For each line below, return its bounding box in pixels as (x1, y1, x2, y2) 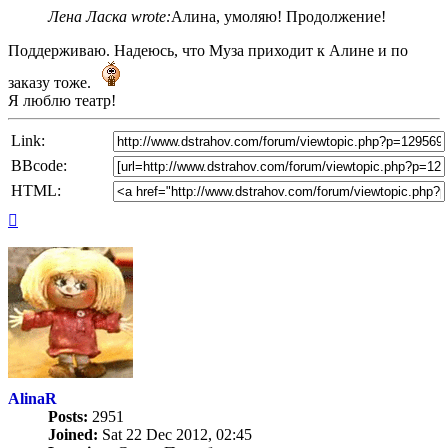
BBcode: (11, 157, 67, 175)
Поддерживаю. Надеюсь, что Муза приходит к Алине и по (8, 42, 408, 60)
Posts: (48, 408, 88, 426)
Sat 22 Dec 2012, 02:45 (98, 426, 252, 444)
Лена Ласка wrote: (48, 8, 171, 26)
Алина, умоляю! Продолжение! (171, 8, 386, 26)
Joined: (48, 426, 98, 444)
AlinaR (8, 390, 57, 408)
